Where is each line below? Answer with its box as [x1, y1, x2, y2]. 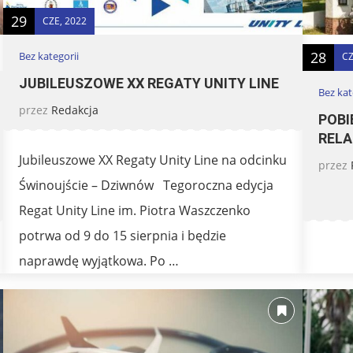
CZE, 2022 [43, 13, 87, 28]
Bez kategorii [19, 49, 79, 64]
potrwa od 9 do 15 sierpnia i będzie [19, 227, 226, 245]
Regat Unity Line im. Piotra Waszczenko [19, 202, 251, 220]
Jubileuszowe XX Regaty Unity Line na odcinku [19, 151, 287, 169]
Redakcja [51, 102, 98, 118]
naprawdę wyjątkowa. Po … [19, 252, 179, 270]
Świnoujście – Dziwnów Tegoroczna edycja [19, 176, 273, 195]
